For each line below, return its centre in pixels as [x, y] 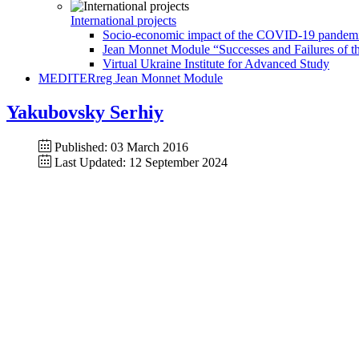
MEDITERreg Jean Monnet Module [131, 78]
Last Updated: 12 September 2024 [141, 162]
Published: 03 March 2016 [121, 147]
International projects [123, 20]
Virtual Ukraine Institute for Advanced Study [216, 64]
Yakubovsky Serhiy [85, 112]
